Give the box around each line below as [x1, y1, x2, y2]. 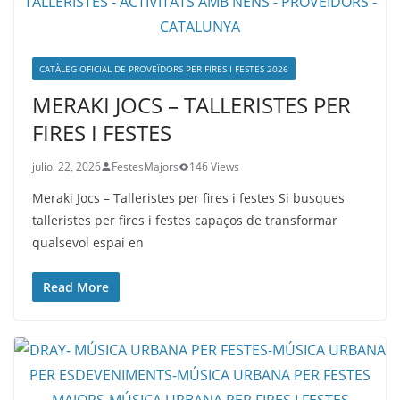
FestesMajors [112, 159, 179, 174]
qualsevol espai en [32, 234, 144, 251]
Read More [43, 279, 109, 296]
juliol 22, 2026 [32, 159, 101, 174]
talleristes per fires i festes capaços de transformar [32, 212, 337, 229]
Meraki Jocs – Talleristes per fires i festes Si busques [32, 189, 345, 206]
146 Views [189, 159, 239, 174]
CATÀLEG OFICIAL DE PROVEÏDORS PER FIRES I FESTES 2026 [39, 62, 288, 75]
